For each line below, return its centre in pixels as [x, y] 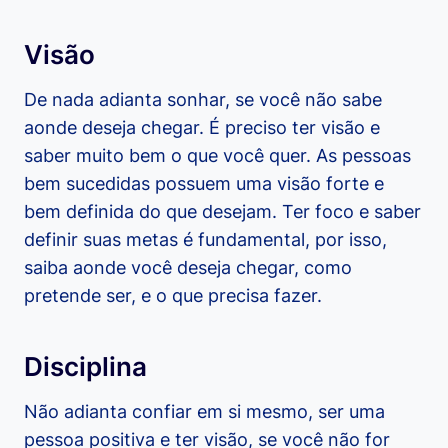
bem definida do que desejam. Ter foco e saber [222, 212]
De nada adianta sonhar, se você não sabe [203, 100]
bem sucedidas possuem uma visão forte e [204, 184]
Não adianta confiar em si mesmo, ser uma [204, 412]
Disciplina [85, 367]
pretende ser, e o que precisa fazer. [173, 296]
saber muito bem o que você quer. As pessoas [217, 156]
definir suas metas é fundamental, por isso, [205, 240]
